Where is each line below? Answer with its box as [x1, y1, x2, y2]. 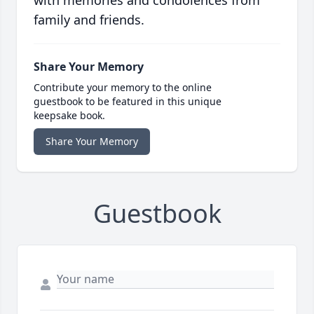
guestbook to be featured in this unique [34, 95, 221, 109]
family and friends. [34, 11, 144, 29]
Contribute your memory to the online [34, 81, 212, 95]
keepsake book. [34, 109, 105, 123]
